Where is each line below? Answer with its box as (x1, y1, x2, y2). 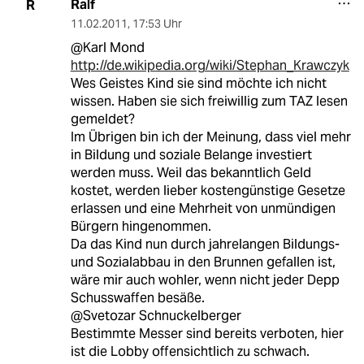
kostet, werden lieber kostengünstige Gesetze (70, 182, 345, 200)
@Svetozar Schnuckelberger (70, 307, 241, 325)
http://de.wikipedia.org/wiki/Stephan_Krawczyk (70, 57, 349, 75)
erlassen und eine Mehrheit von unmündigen (70, 200, 336, 218)
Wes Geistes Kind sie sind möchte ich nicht (70, 75, 327, 93)
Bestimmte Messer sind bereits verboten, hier (70, 325, 344, 343)
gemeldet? (70, 110, 135, 128)
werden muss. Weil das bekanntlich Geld (70, 164, 311, 182)
